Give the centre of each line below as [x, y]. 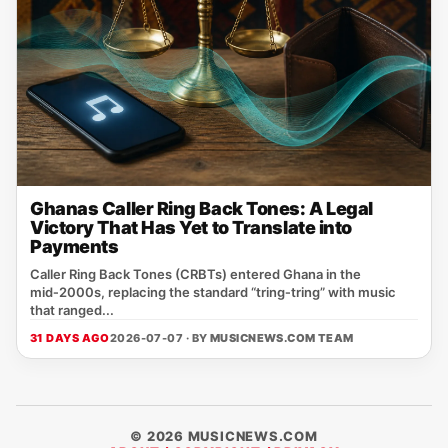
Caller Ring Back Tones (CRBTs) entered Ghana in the [195, 274]
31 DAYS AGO [70, 338]
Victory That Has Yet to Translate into [191, 227]
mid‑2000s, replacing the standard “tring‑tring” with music [213, 292]
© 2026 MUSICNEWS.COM [224, 436]
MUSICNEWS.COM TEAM [281, 338]
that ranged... [72, 310]
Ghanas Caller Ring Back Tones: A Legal [201, 208]
